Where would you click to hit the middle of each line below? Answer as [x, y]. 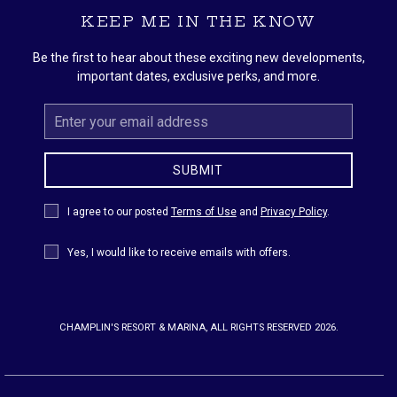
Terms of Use [203, 212]
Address [66, 140]
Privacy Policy [293, 212]
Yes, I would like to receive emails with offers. [179, 253]
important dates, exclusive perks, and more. [198, 76]
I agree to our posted [119, 212]
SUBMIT [198, 170]
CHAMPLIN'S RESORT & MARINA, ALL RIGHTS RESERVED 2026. [198, 327]
